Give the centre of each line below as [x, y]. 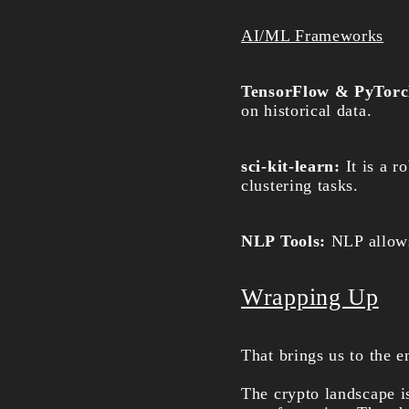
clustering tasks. [300, 185]
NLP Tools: [283, 241]
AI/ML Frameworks [313, 36]
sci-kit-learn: [294, 166]
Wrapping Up [310, 297]
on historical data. [307, 110]
